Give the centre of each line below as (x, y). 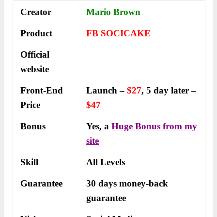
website (35, 69)
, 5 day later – (169, 91)
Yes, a (99, 126)
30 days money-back (127, 184)
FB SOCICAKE (119, 33)
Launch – (107, 91)
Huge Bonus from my (155, 126)
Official (35, 55)
